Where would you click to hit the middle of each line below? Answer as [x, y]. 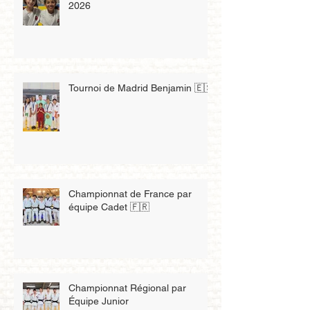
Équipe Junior [99, 301]
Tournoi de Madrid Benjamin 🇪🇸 [141, 88]
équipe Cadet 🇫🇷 [109, 207]
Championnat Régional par [127, 288]
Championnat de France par [130, 193]
